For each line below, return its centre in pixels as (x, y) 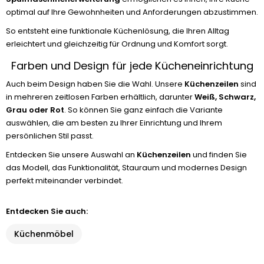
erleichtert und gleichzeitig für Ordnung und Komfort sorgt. (117, 44)
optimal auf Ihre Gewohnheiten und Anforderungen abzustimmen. (132, 12)
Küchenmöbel (44, 234)
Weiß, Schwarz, (225, 97)
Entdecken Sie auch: (47, 211)
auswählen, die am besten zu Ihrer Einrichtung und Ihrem (114, 123)
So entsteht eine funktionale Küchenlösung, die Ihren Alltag (118, 31)
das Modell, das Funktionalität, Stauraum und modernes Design (126, 168)
